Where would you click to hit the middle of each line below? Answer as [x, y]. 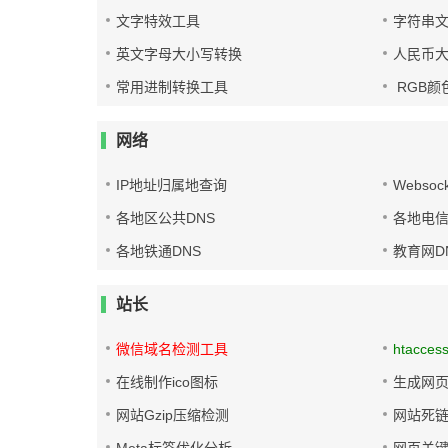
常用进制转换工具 [172, 87]
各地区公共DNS [165, 218]
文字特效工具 [158, 21]
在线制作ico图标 [167, 382]
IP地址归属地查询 [171, 185]
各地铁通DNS [158, 251]
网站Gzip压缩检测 [172, 415]
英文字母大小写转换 [179, 54]
